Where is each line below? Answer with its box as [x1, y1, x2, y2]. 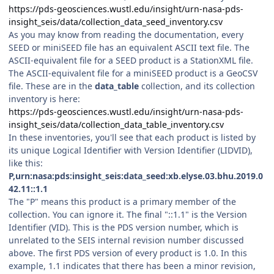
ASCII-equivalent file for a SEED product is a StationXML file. [9, 54, 253, 66]
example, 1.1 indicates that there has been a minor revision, [9, 259, 256, 272]
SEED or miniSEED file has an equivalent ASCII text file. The [9, 41, 250, 53]
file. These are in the [9, 80, 95, 92]
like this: [9, 157, 43, 169]
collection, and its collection [139, 80, 255, 92]
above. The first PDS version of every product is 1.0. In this [9, 246, 247, 259]
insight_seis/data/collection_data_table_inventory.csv [9, 118, 224, 130]
